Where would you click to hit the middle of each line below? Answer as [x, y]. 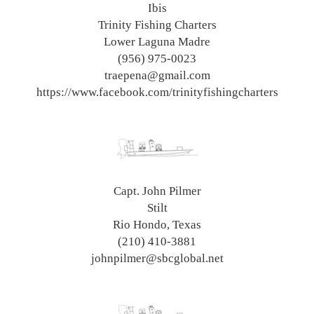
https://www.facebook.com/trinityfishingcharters [157, 92]
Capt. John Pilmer [157, 191]
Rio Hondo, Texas [157, 224]
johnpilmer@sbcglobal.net [157, 258]
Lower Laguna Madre [157, 41]
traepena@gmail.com [157, 75]
